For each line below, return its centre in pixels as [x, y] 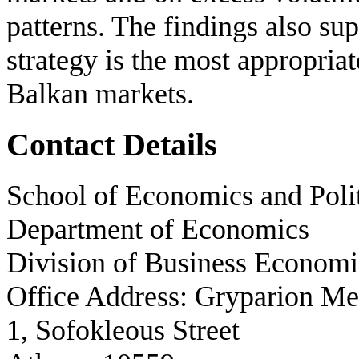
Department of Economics [158, 230]
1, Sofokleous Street [123, 331]
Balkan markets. [100, 93]
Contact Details [112, 145]
